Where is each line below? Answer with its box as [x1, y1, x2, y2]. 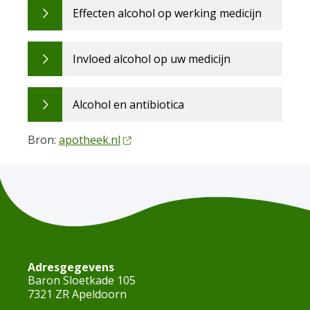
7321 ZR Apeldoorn [28, 286, 127, 302]
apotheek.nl [59, 132, 120, 147]
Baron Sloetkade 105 [28, 272, 136, 288]
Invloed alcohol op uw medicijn [73, 51, 230, 66]
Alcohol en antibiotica [73, 97, 184, 112]
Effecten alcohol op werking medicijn [73, 6, 262, 21]
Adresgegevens [28, 259, 114, 275]
